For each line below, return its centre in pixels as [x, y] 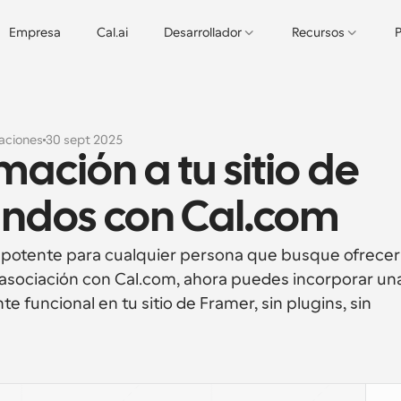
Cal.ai [112, 32]
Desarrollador [203, 32]
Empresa [35, 32]
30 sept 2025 [84, 139]
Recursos [318, 32]
